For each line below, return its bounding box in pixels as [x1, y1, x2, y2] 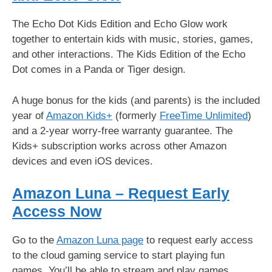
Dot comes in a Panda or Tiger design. [12, 64, 189, 75]
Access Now [12, 203, 101, 220]
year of [12, 109, 46, 121]
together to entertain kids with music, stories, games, [12, 33, 253, 45]
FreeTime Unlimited [160, 109, 248, 121]
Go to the [12, 234, 56, 246]
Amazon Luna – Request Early [12, 185, 229, 202]
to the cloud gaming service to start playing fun [12, 250, 225, 261]
